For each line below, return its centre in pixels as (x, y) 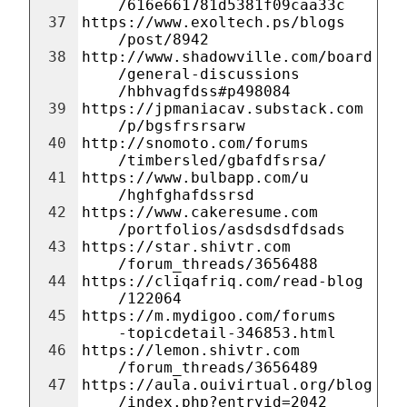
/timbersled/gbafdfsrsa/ (223, 160)
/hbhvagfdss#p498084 (204, 91)
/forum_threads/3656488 (218, 264)
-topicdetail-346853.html (227, 333)
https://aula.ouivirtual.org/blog (227, 385)
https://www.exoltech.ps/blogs (213, 22)
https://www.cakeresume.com (200, 212)
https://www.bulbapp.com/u (195, 178)
